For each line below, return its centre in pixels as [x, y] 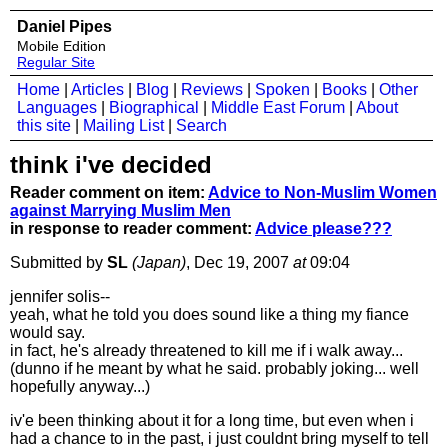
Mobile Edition [61, 46]
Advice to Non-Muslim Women [322, 192]
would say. [47, 332]
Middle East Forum [278, 107]
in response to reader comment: [132, 228]
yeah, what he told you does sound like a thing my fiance [209, 314]
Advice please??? [323, 228]
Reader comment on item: [109, 192]
